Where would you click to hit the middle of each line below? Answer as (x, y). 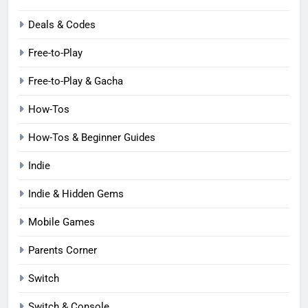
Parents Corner (63, 250)
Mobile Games (62, 222)
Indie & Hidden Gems (76, 194)
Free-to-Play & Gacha (76, 81)
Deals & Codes (62, 24)
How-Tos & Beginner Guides (92, 137)
